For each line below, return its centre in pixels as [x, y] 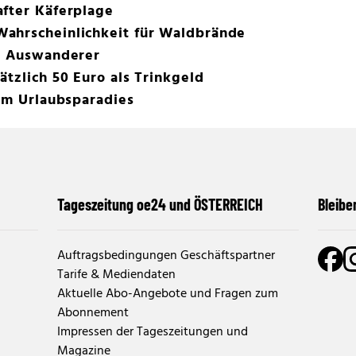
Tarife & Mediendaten [116, 275]
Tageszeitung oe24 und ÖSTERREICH [160, 204]
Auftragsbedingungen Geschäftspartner [166, 255]
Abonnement [93, 313]
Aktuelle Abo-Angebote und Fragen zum [168, 294]
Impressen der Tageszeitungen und [153, 332]
